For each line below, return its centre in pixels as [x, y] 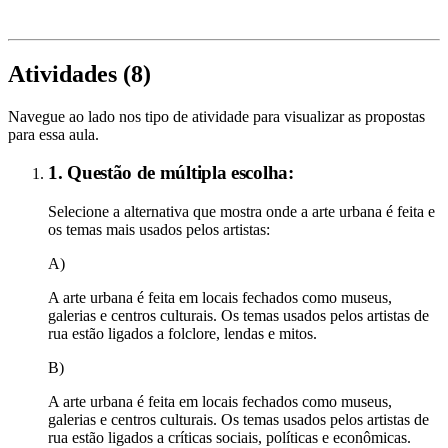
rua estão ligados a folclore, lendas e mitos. [182, 333]
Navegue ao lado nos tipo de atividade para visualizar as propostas [216, 116]
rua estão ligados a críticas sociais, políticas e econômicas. [229, 437]
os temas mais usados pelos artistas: [159, 229]
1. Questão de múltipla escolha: [171, 173]
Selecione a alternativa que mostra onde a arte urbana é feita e [241, 211]
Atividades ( [69, 73]
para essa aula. [53, 134]
